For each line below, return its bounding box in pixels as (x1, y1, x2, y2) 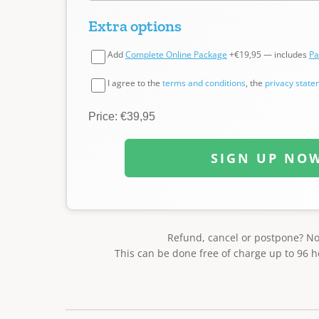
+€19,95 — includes (227, 48, 309, 61)
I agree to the (108, 77, 162, 89)
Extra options (88, 16, 182, 36)
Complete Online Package (125, 48, 227, 61)
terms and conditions (162, 77, 246, 89)
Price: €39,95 (88, 110, 155, 122)
